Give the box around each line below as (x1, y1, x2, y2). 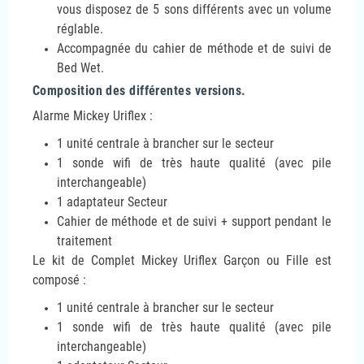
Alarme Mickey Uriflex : (32, 107, 153, 123)
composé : (32, 271, 86, 288)
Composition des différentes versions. (32, 82, 246, 98)
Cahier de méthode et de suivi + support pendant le (57, 213, 331, 229)
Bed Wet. (57, 59, 104, 76)
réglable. (57, 20, 103, 37)
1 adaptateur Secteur (57, 193, 167, 210)
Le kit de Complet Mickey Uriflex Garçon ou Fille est (32, 252, 331, 268)
